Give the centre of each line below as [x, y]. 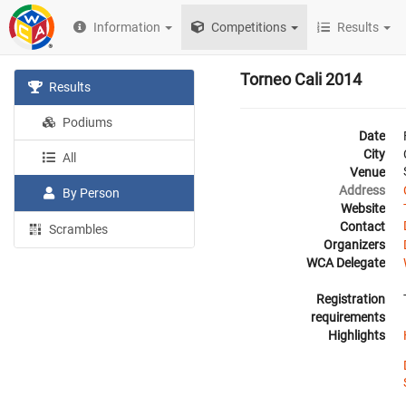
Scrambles [77, 229]
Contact [362, 227]
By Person [90, 193]
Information [127, 27]
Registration [351, 299]
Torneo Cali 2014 [301, 79]
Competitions [248, 27]
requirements [348, 317]
